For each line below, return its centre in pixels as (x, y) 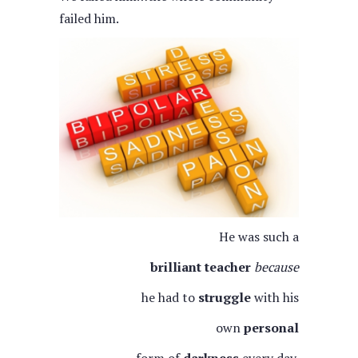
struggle (225, 297)
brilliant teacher (201, 267)
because (276, 267)
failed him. (89, 18)
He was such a (259, 237)
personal (271, 328)
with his (275, 297)
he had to (168, 297)
